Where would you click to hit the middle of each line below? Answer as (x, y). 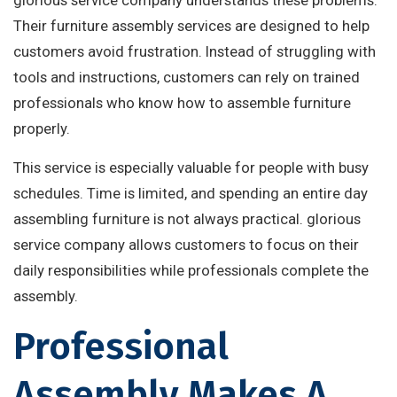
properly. (42, 129)
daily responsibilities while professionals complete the (191, 271)
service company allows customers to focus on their (186, 245)
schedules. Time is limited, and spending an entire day (191, 194)
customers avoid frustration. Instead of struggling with (195, 52)
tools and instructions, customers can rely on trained (187, 78)
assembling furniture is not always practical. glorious (187, 219)
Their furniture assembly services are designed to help (191, 26)
